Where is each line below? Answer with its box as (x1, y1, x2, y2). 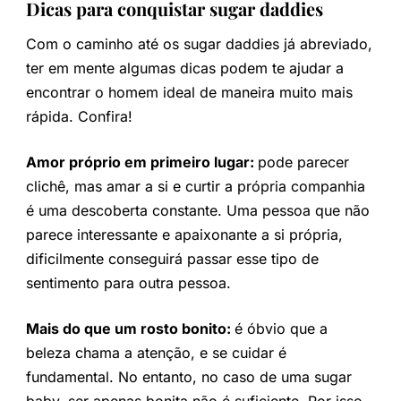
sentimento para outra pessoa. (25, 273, 231, 292)
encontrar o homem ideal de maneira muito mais (25, 82, 353, 101)
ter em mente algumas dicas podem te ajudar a (25, 58, 344, 77)
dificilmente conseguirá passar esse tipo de (25, 249, 319, 268)
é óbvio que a (234, 319, 328, 337)
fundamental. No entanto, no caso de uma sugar (25, 367, 352, 386)
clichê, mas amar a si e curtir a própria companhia (25, 176, 365, 195)
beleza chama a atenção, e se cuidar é (25, 343, 286, 362)
